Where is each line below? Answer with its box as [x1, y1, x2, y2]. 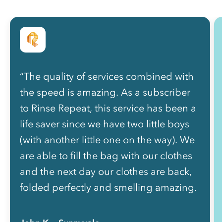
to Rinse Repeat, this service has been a [20, 102, 196, 114]
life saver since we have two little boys [20, 117, 189, 130]
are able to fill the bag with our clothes [20, 149, 192, 162]
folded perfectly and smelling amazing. [20, 181, 197, 193]
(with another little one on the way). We [20, 133, 195, 146]
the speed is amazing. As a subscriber [20, 86, 190, 98]
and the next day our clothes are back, [20, 165, 192, 177]
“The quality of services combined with [20, 70, 194, 82]
